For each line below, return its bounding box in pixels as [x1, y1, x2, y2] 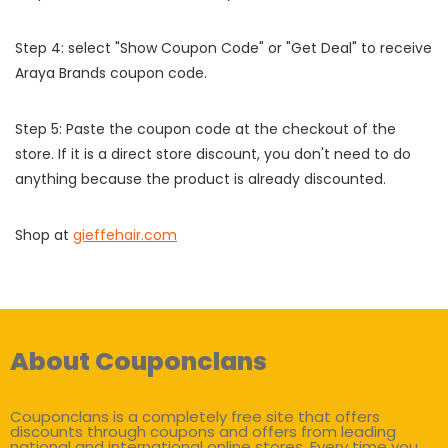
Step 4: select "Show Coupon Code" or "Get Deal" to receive [15, 37, 432, 58]
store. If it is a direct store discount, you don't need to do [15, 143, 411, 164]
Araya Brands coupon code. [15, 62, 207, 83]
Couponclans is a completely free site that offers [10, 405, 380, 427]
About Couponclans [10, 343, 267, 379]
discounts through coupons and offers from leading [10, 420, 396, 442]
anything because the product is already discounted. [15, 168, 386, 189]
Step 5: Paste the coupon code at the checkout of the [15, 118, 396, 139]
